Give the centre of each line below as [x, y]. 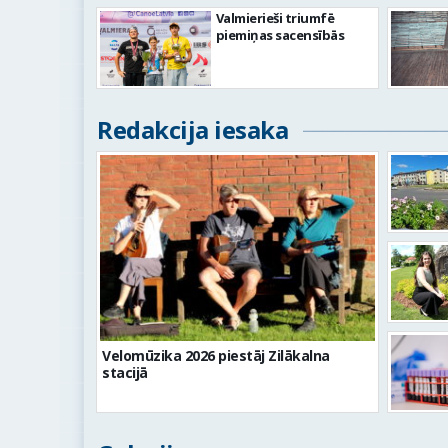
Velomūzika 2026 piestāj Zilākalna [216, 355]
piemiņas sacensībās [280, 35]
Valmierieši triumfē [275, 18]
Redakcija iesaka [192, 129]
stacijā [125, 372]
